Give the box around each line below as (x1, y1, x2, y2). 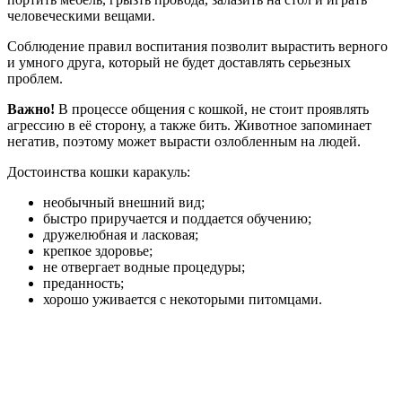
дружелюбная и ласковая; (43, 226, 198, 242)
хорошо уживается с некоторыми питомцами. (43, 291, 322, 307)
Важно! (7, 100, 55, 117)
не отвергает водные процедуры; (43, 258, 245, 275)
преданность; (43, 275, 124, 291)
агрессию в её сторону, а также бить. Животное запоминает (7, 117, 371, 133)
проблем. (7, 70, 63, 86)
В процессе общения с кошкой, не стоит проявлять (55, 100, 369, 117)
